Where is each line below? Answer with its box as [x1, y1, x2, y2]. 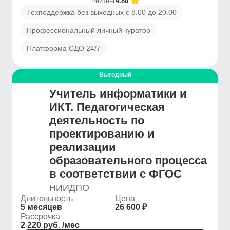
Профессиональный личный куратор [27, 26, 150, 34]
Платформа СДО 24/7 [27, 44, 101, 52]
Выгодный [99, 71, 131, 79]
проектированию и [49, 127, 155, 140]
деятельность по [49, 114, 144, 127]
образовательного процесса [49, 154, 207, 167]
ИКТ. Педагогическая [49, 101, 165, 113]
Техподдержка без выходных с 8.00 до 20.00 [27, 8, 177, 16]
